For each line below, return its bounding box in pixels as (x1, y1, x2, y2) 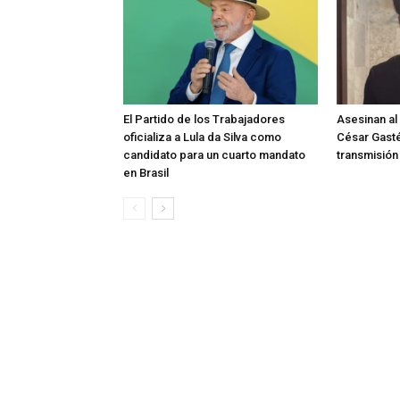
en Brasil (123, 165, 169, 179)
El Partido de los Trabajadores (123, 112, 285, 126)
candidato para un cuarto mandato (123, 147, 305, 162)
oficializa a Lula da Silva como (123, 129, 281, 144)
